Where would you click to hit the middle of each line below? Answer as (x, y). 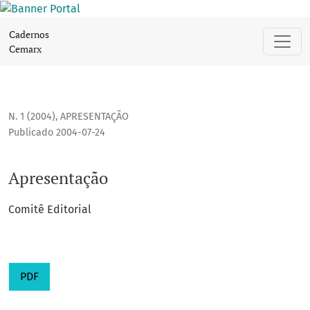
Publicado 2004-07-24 (57, 133)
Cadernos (29, 34)
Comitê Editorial (50, 210)
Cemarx (25, 48)
